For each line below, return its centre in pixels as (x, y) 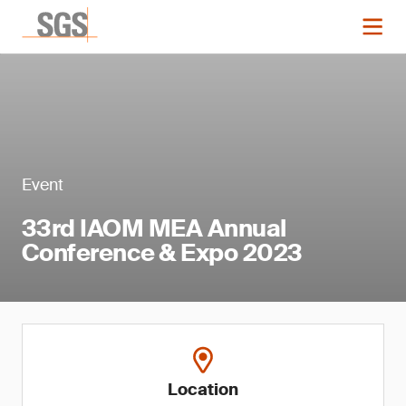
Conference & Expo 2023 (162, 253)
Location (203, 390)
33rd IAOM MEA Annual (154, 228)
